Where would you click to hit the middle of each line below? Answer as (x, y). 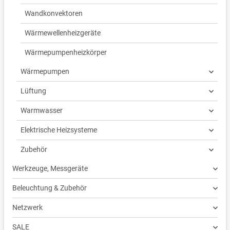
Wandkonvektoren (54, 14)
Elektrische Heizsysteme (59, 130)
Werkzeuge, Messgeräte (50, 169)
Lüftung (33, 91)
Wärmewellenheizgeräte (63, 33)
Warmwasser (42, 111)
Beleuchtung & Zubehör (50, 188)
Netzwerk (27, 208)
